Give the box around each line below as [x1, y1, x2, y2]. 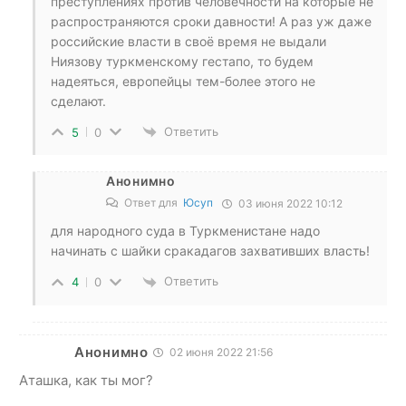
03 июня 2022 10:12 [236, 197, 343, 211]
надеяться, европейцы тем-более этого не [51, 72, 315, 89]
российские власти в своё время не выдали [51, 33, 326, 49]
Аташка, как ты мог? [19, 371, 153, 389]
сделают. [51, 92, 106, 109]
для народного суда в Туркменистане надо [51, 223, 320, 239]
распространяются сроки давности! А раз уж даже [51, 13, 372, 29]
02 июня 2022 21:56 [166, 344, 273, 359]
